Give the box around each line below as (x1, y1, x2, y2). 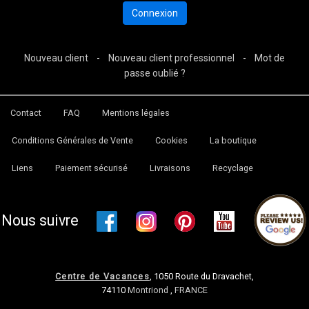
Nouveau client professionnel (108, 52, 235, 63)
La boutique (210, 135, 257, 146)
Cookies (155, 135, 188, 146)
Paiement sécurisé (55, 163, 128, 173)
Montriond (128, 285, 170, 296)
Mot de (255, 52, 285, 63)
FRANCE (175, 285, 208, 296)
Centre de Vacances (55, 271, 150, 282)
